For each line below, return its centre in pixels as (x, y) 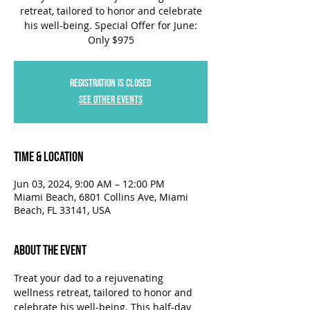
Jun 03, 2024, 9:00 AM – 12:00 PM (89, 184)
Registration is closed (111, 83)
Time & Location (49, 157)
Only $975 (111, 40)
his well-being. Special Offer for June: (111, 25)
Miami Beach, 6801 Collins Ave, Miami (101, 197)
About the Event (50, 250)
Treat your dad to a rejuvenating (90, 278)
